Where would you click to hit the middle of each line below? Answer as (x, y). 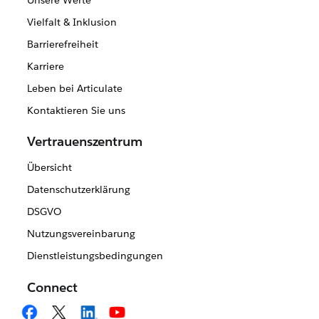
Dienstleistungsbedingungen (95, 256)
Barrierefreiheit (62, 45)
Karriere (45, 67)
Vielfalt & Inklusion (72, 22)
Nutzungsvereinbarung (81, 234)
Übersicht (49, 168)
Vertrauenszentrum (85, 142)
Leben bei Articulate (74, 89)
